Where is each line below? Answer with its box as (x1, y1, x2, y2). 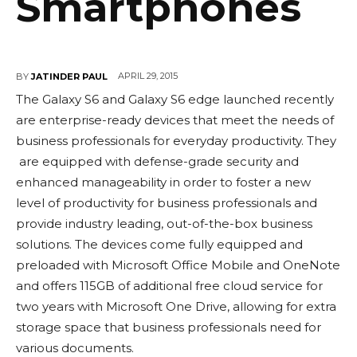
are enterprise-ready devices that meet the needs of (16, 112, 334, 128)
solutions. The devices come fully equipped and (16, 237, 303, 253)
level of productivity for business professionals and (16, 195, 317, 211)
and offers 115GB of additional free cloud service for (16, 278, 323, 294)
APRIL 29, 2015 (118, 70, 178, 82)
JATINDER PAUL (31, 70, 108, 82)
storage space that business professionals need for (16, 320, 321, 335)
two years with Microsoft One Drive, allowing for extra (16, 299, 336, 315)
